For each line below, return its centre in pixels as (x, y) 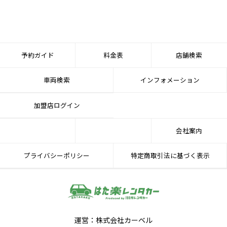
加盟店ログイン (57, 105)
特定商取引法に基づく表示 (170, 155)
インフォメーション (170, 80)
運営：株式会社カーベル (113, 220)
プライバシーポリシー (56, 155)
